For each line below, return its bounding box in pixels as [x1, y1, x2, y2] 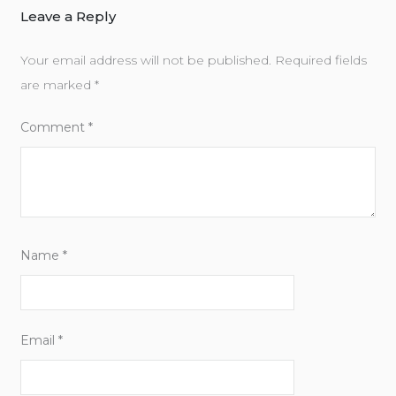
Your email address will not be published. [20, 52, 271, 69]
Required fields [275, 52, 367, 69]
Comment [20, 119, 88, 136]
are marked [20, 77, 95, 94]
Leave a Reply [20, 8, 116, 26]
